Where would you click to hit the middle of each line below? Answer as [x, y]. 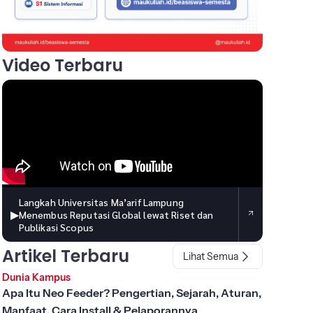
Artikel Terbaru [65, 256]
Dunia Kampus [36, 277]
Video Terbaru [62, 65]
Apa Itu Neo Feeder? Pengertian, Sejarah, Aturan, [131, 292]
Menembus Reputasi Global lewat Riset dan [116, 214]
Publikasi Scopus [56, 227]
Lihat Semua [210, 256]
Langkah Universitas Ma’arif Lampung [101, 202]
